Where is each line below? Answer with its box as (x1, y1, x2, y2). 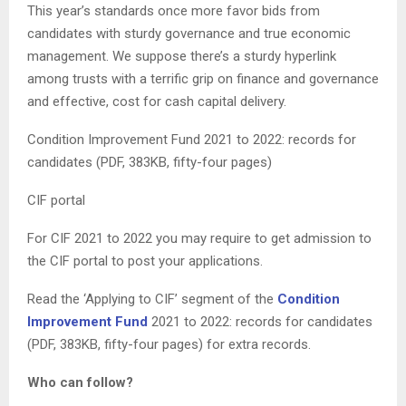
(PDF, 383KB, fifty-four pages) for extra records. (27, 335, 311, 353)
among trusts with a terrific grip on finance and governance (27, 70, 379, 87)
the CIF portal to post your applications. (27, 252, 263, 269)
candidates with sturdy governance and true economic (27, 24, 351, 42)
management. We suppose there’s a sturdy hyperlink (27, 47, 336, 64)
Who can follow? (27, 373, 133, 391)
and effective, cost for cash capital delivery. (27, 92, 286, 110)
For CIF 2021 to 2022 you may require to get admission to (27, 229, 372, 246)
